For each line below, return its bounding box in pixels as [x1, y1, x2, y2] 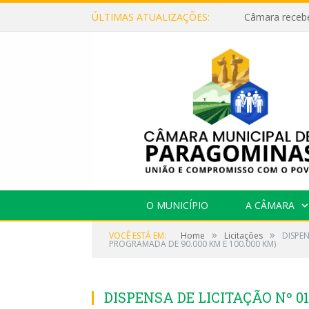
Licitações [224, 229, 263, 241]
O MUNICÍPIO [146, 198, 208, 212]
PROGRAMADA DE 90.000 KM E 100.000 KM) [109, 237, 276, 250]
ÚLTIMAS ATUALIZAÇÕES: [92, 10, 210, 23]
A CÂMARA [245, 198, 295, 212]
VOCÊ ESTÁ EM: [109, 229, 166, 241]
